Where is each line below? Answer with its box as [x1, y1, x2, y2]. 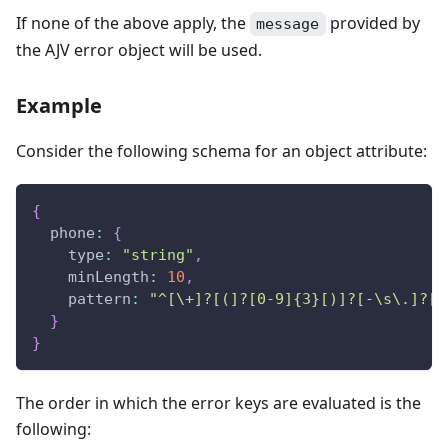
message [256, 15, 320, 34]
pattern [68, 290, 131, 309]
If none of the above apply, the [16, 11, 250, 34]
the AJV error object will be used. [16, 39, 262, 62]
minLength [68, 268, 149, 287]
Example [16, 92, 102, 120]
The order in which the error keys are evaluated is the [16, 392, 421, 415]
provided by [325, 11, 420, 34]
